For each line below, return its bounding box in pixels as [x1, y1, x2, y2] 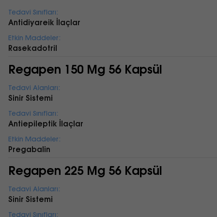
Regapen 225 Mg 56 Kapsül [8, 163, 162, 178]
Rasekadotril [8, 44, 57, 53]
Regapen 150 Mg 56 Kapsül [8, 62, 162, 77]
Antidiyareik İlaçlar [8, 18, 80, 27]
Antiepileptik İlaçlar [8, 119, 83, 128]
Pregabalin [8, 145, 50, 154]
